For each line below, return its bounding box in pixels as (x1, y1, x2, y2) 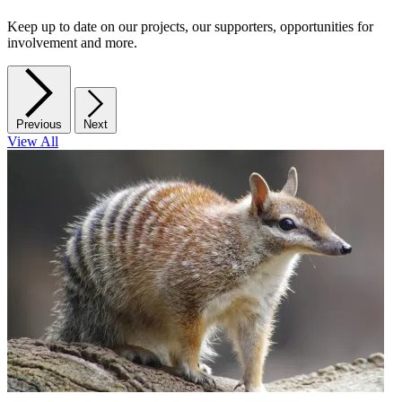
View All (7, 134, 58, 150)
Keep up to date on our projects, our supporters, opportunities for (7, 19, 373, 35)
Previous (16, 118, 62, 132)
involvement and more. (7, 35, 137, 51)
